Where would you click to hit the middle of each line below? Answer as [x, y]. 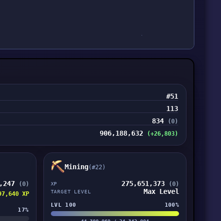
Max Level [162, 191]
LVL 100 [63, 205]
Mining [76, 167]
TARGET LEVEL [71, 191]
